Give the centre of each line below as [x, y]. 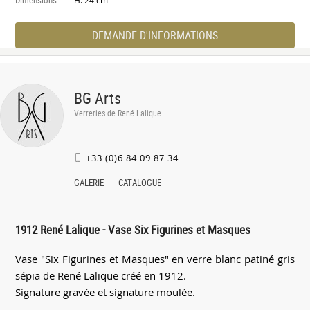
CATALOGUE [140, 182]
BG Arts [98, 98]
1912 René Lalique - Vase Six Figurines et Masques [133, 230]
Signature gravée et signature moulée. [107, 292]
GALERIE [89, 182]
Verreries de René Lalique [118, 112]
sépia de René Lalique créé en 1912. [102, 276]
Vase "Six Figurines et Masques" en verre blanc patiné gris [155, 259]
